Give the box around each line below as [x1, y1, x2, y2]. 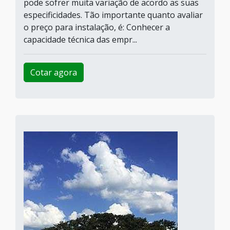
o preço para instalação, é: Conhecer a [24, 22, 170, 33]
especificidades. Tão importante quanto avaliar [24, 9, 203, 21]
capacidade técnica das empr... [24, 34, 137, 45]
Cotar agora [30, 67, 77, 78]
